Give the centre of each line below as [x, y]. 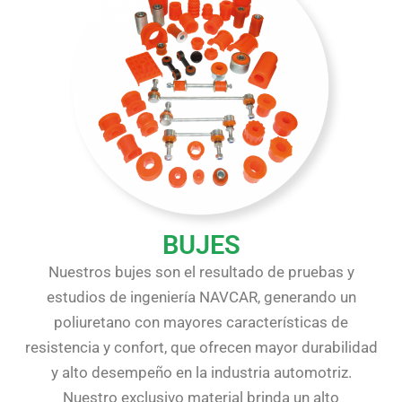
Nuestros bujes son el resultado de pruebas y [201, 271]
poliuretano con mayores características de [201, 322]
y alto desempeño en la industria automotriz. [201, 372]
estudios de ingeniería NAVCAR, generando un [201, 297]
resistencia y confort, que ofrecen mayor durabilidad [201, 347]
